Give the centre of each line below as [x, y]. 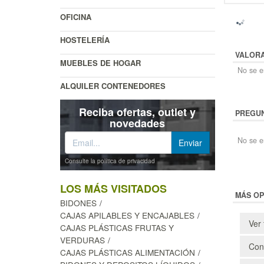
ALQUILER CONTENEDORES [113, 85]
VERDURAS [82, 240]
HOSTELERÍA [85, 39]
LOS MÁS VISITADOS [113, 188]
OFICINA [76, 16]
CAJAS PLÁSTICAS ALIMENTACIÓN [128, 252]
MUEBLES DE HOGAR [100, 62]
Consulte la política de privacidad [110, 161]
